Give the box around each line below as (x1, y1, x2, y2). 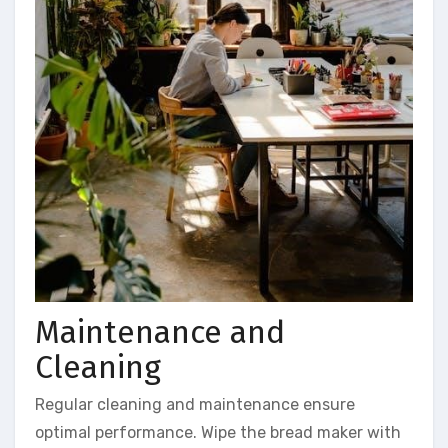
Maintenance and (35, 312, 285, 351)
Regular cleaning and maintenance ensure (35, 395, 355, 415)
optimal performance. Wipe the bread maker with (35, 423, 401, 443)
